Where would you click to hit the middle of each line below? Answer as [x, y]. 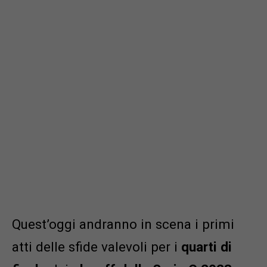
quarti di [207, 247]
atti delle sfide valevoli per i [97, 247]
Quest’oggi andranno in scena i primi [123, 224]
